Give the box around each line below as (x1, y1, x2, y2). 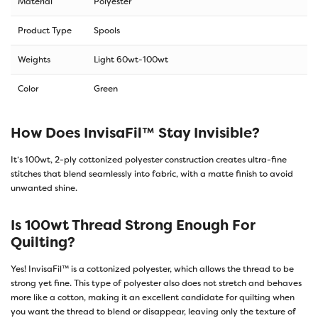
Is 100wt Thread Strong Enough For (11, 216, 256, 235)
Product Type (18, 25, 72, 37)
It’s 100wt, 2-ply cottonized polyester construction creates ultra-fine (11, 154, 287, 166)
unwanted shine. (11, 182, 77, 194)
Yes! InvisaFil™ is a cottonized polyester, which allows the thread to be (11, 263, 294, 275)
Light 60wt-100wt (94, 54, 168, 66)
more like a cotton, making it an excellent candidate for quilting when (11, 292, 295, 304)
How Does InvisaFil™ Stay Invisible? (11, 124, 260, 143)
